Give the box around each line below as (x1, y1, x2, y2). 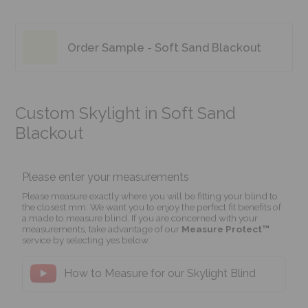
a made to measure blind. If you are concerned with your (22, 212, 258, 223)
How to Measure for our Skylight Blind (64, 267, 256, 280)
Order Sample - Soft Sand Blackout (67, 40, 262, 54)
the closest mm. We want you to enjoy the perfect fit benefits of (22, 201, 282, 212)
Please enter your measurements (22, 170, 190, 184)
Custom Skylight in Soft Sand (15, 102, 236, 123)
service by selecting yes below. (22, 234, 151, 245)
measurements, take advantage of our (22, 223, 182, 234)
